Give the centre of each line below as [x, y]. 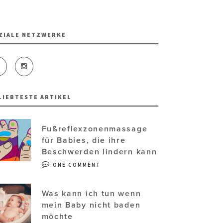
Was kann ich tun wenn [91, 194]
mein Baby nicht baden [91, 205]
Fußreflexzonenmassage [95, 129]
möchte [57, 217]
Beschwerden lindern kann [99, 152]
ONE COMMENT [76, 165]
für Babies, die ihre [84, 141]
